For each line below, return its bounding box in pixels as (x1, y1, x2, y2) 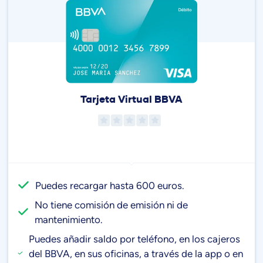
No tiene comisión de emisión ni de (34, 198, 188, 211)
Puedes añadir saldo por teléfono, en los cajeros (28, 232, 240, 245)
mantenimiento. (34, 213, 103, 225)
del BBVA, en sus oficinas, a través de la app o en (28, 247, 243, 259)
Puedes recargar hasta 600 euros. (35, 179, 184, 191)
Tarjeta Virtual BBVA (80, 92, 183, 106)
